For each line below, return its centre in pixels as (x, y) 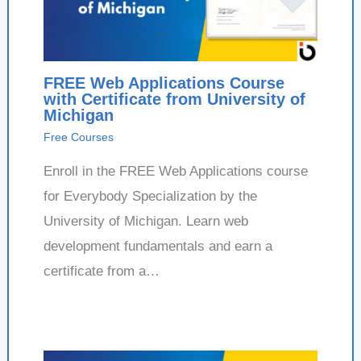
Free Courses (78, 137)
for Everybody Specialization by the (150, 196)
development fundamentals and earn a (158, 246)
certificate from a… (101, 271)
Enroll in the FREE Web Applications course (175, 171)
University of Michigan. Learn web (145, 221)
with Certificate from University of (174, 99)
